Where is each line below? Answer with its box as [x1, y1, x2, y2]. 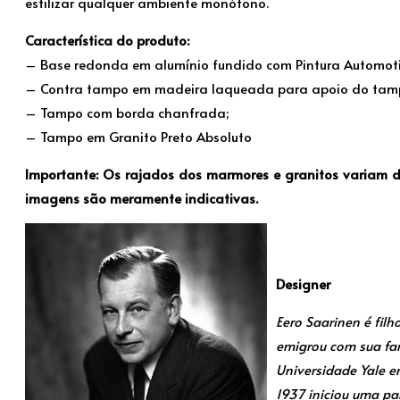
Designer [276, 274, 330, 294]
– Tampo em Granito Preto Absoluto [25, 127, 252, 146]
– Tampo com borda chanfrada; [25, 103, 229, 122]
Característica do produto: [25, 30, 189, 50]
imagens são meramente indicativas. [25, 188, 258, 208]
